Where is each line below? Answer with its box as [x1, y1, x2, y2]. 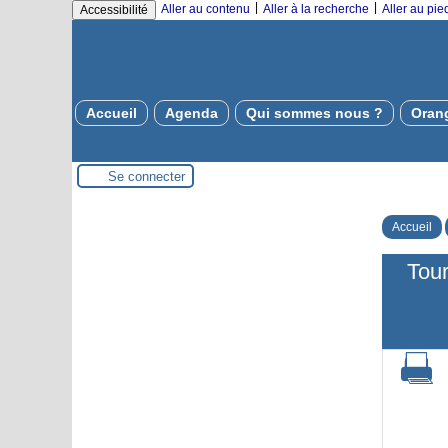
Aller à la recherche [263, 2, 369, 16]
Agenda [165, 105, 218, 121]
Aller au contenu [161, 2, 250, 16]
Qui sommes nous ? [246, 105, 383, 121]
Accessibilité [80, 3, 148, 17]
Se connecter [108, 168, 185, 184]
